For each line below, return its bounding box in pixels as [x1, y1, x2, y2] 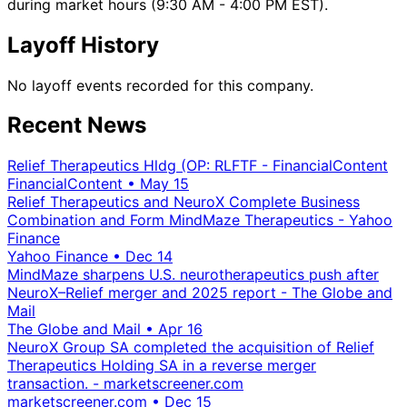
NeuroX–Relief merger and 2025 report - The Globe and [7, 283, 392, 303]
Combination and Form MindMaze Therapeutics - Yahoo [7, 211, 392, 230]
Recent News [7, 112, 146, 139]
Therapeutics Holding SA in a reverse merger [7, 356, 316, 375]
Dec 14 [125, 247, 173, 266]
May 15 [140, 174, 189, 194]
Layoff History [7, 31, 159, 58]
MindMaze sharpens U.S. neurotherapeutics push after [7, 265, 379, 284]
